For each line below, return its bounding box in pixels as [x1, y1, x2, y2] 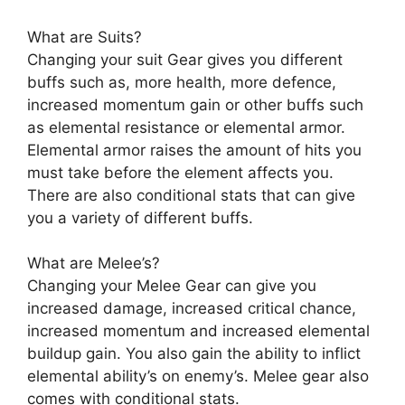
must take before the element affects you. [27, 163, 334, 182]
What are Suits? [27, 27, 142, 46]
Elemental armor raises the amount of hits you [27, 140, 362, 159]
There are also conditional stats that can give [27, 185, 355, 204]
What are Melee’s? [27, 254, 160, 273]
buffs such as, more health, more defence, [27, 72, 336, 91]
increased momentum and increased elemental [27, 322, 370, 341]
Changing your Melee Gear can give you [27, 277, 316, 296]
